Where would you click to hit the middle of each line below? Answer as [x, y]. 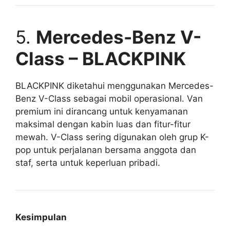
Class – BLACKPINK [101, 58]
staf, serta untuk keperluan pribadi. [88, 162]
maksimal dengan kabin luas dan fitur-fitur [103, 124]
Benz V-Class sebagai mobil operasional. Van [109, 98]
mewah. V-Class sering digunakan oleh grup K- [112, 137]
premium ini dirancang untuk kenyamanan [102, 111]
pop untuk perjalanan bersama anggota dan [106, 150]
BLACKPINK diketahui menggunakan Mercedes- [114, 85]
